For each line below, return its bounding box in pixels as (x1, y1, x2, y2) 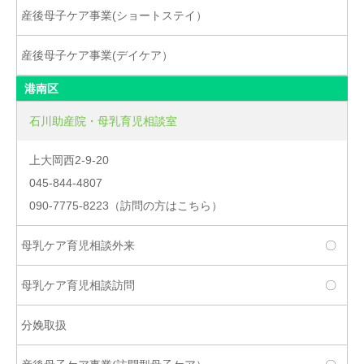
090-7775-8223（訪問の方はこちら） (29, 198, 223, 212)
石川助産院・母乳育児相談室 (29, 114, 177, 128)
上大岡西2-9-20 (29, 153, 109, 167)
